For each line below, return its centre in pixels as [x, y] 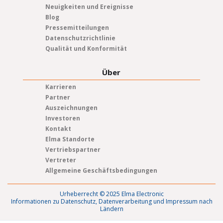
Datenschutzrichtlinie [80, 38]
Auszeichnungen [71, 108]
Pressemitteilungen [77, 27]
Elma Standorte [70, 139]
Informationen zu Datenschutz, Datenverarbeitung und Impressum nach [111, 201]
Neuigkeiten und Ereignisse [89, 6]
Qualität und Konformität [86, 48]
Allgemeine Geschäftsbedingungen [101, 170]
